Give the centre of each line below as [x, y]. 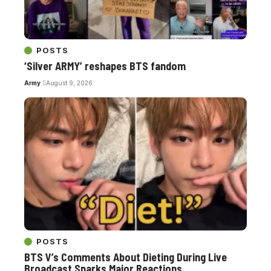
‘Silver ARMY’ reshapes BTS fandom [105, 66]
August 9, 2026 [69, 83]
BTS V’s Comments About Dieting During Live [126, 257]
